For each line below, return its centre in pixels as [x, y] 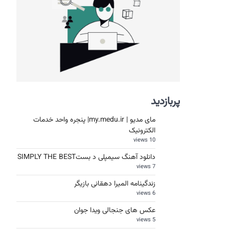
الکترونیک [142, 131]
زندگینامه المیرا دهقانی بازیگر [115, 184]
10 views [152, 140]
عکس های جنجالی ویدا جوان [115, 211]
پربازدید [165, 102]
